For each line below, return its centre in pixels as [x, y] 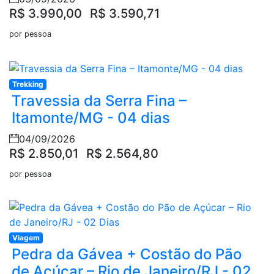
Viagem [26, 237]
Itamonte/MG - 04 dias [91, 117]
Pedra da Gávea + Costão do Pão [127, 254]
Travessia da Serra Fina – [99, 100]
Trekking [28, 84]
